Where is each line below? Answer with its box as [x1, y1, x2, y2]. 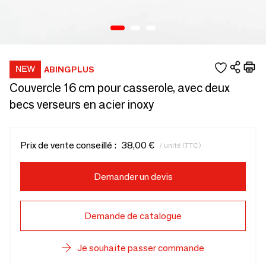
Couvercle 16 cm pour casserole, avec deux [9, 81, 230, 95]
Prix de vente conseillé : [20, 140, 116, 151]
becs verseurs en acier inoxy [9, 97, 154, 112]
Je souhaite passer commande [77, 242, 204, 254]
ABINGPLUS [44, 64, 94, 75]
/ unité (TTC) [159, 140, 201, 150]
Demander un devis [93, 171, 173, 182]
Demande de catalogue [84, 210, 182, 221]
